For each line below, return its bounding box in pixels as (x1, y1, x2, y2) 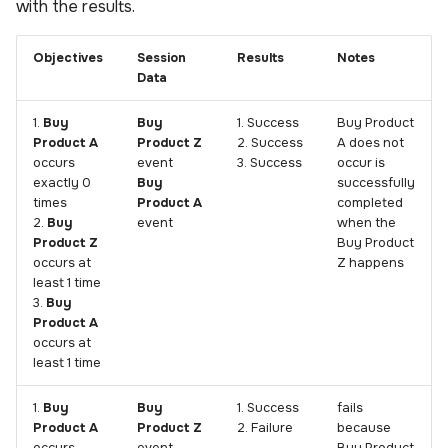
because (337, 420, 391, 437)
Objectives (33, 50, 103, 67)
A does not (337, 135, 404, 152)
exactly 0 (33, 175, 91, 192)
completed (337, 195, 403, 212)
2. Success (237, 135, 303, 152)
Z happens (337, 255, 404, 272)
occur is (337, 155, 385, 172)
